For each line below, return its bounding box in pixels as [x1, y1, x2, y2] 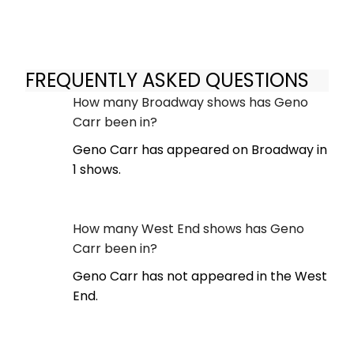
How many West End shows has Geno [73, 219, 304, 238]
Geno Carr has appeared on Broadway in [73, 140, 327, 159]
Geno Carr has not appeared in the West [73, 266, 327, 285]
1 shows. [73, 160, 121, 179]
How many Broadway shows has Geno [73, 92, 308, 111]
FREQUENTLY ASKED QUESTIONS [25, 67, 309, 94]
